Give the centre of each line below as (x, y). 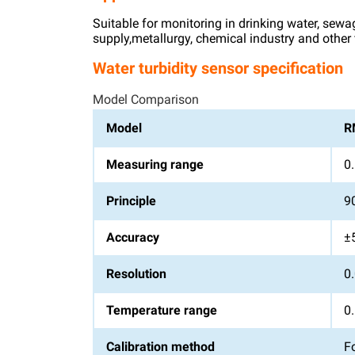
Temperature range (162, 310)
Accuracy (133, 237)
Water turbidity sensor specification (218, 68)
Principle (131, 201)
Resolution (136, 274)
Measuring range (155, 164)
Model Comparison (146, 99)
